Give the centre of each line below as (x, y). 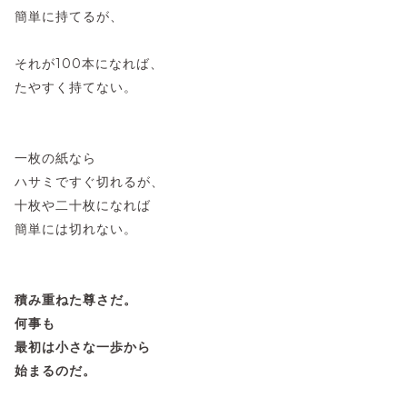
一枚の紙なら (55, 158)
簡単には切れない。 (76, 228)
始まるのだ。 (55, 370)
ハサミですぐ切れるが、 (89, 181)
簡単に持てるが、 (69, 16)
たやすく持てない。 (76, 87)
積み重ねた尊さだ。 (76, 299)
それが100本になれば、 (89, 63)
